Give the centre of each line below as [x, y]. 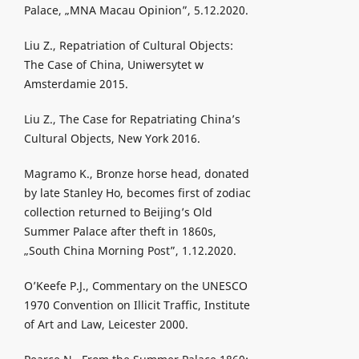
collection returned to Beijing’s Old [118, 212]
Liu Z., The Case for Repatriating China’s [132, 119]
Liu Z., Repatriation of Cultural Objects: [128, 46]
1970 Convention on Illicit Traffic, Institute [137, 305]
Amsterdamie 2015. [76, 84]
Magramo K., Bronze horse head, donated [136, 174]
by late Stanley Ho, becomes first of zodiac [137, 193]
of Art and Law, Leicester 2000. [106, 325]
